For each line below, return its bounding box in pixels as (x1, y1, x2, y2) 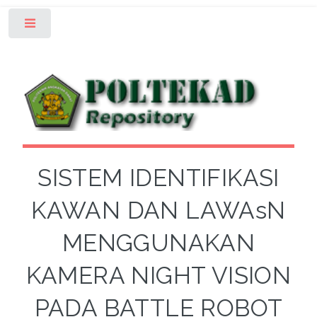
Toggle (62, 21, 89, 31)
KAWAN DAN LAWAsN (31, 197, 286, 225)
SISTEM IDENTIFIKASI (38, 164, 279, 192)
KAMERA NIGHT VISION (25, 262, 292, 290)
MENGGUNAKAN (62, 229, 255, 258)
